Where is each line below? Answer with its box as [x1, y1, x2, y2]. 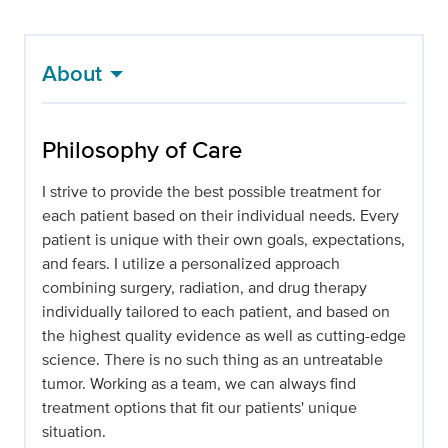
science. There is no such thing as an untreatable [42, 348, 383, 372]
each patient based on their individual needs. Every [42, 204, 399, 228]
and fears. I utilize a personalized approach [42, 252, 340, 276]
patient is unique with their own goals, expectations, [42, 228, 405, 252]
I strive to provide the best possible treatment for [42, 180, 381, 204]
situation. [42, 420, 106, 444]
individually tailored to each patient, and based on [42, 300, 390, 324]
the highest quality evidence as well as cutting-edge [42, 324, 406, 348]
